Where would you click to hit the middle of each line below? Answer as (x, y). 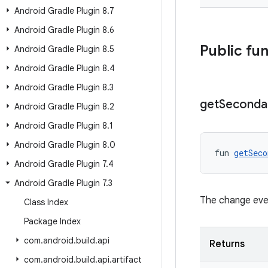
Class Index (46, 202)
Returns (227, 244)
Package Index (52, 221)
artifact (127, 260)
